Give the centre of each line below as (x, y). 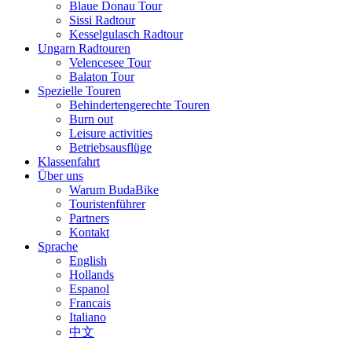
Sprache (58, 246)
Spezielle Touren (79, 90)
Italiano (88, 317)
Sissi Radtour (102, 20)
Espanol (89, 288)
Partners (89, 218)
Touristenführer (107, 203)
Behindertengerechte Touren (139, 104)
